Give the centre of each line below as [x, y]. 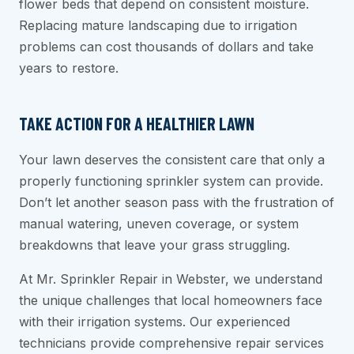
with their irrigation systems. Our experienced [154, 322]
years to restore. [69, 68]
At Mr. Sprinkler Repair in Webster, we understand [171, 279]
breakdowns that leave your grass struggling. [154, 245]
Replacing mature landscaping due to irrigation [158, 26]
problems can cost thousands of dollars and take [166, 47]
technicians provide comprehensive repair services [171, 343]
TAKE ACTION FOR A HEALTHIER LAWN [137, 124]
